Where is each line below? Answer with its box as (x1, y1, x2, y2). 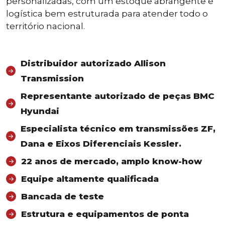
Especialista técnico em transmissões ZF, (21, 123, 215, 134)
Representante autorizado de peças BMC (21, 90, 214, 101)
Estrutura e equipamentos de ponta (21, 208, 189, 219)
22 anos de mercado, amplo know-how (21, 156, 202, 166)
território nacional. (6, 21, 85, 31)
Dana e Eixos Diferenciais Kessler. (21, 138, 181, 149)
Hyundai (21, 105, 59, 116)
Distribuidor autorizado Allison (21, 58, 166, 68)
